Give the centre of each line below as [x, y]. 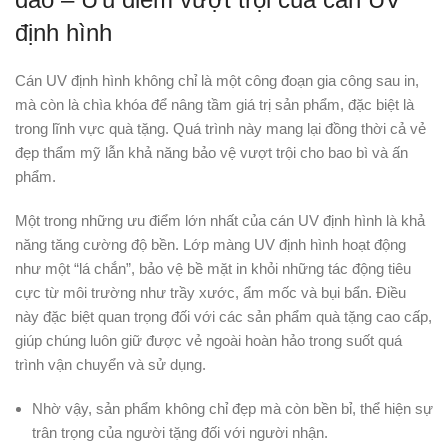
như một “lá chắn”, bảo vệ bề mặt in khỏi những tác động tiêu [213, 269]
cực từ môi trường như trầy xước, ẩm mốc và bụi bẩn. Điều [210, 293]
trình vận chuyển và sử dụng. [110, 365]
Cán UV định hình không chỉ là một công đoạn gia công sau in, [217, 81]
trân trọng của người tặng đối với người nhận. [180, 433]
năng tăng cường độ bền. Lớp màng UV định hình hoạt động [210, 245]
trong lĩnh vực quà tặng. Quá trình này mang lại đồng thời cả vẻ [220, 129]
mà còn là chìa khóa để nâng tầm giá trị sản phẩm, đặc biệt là [214, 105]
